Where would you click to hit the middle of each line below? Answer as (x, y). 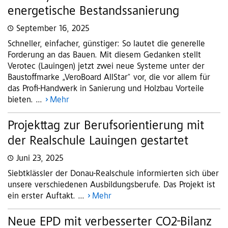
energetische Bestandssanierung (93, 12)
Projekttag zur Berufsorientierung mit (106, 126)
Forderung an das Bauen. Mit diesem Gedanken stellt (104, 56)
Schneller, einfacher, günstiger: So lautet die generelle (106, 45)
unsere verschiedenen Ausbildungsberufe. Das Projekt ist (111, 186)
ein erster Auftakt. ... (47, 197)
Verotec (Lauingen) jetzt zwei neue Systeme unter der (106, 67)
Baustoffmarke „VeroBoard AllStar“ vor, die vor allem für (109, 78)
